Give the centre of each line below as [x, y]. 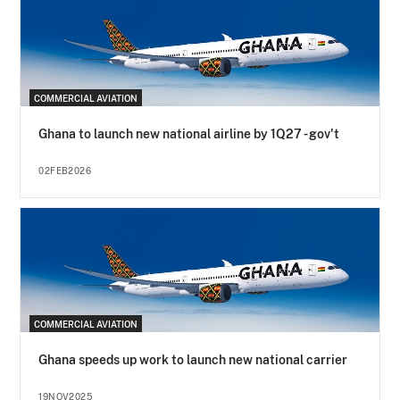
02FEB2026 [65, 171]
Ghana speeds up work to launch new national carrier [193, 360]
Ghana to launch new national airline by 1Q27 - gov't [189, 134]
